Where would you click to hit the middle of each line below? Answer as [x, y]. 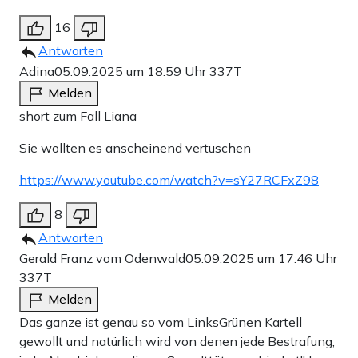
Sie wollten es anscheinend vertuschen [135, 147]
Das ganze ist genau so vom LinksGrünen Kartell [161, 322]
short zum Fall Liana [78, 115]
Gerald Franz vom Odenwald [102, 258]
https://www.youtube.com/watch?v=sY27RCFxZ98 [169, 179]
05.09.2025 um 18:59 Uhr [132, 71]
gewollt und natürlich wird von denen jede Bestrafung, [177, 341]
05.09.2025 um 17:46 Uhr [261, 258]
